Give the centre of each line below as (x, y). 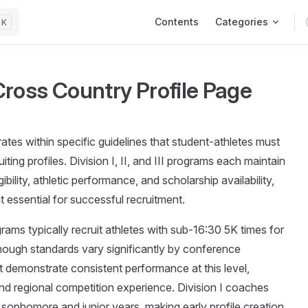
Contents (177, 22)
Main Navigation (187, 8)
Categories (242, 22)
